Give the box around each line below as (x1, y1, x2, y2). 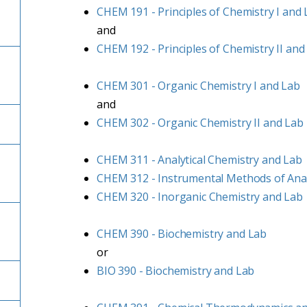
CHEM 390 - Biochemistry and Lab (97, 226, 267, 241)
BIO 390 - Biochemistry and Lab (97, 263, 255, 278)
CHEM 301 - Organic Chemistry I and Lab (97, 78, 300, 93)
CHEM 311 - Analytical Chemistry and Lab (97, 152, 302, 167)
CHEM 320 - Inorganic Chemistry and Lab (97, 189, 303, 204)
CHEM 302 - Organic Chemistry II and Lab (97, 115, 304, 130)
